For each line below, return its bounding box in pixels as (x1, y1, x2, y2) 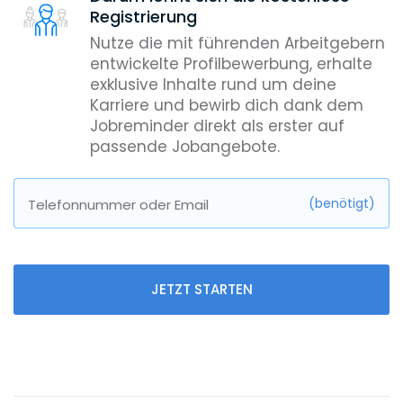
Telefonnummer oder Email (28, 194, 209, 213)
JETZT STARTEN (150, 280, 253, 299)
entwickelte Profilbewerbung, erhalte (90, 53, 372, 75)
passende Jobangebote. (90, 136, 280, 157)
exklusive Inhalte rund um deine (90, 74, 336, 95)
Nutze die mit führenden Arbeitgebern (90, 32, 385, 54)
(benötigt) (309, 193, 375, 212)
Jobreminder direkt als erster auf (90, 115, 345, 137)
